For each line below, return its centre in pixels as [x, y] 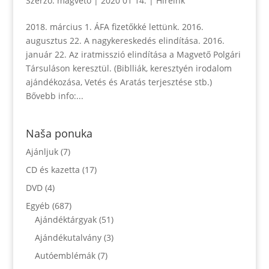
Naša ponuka [59, 133]
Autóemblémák [65, 255]
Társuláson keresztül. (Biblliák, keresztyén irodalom [128, 68]
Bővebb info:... [54, 96]
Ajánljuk [42, 152]
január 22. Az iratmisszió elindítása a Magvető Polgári [133, 54]
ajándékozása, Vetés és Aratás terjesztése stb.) [119, 82]
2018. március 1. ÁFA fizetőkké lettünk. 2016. [114, 27]
